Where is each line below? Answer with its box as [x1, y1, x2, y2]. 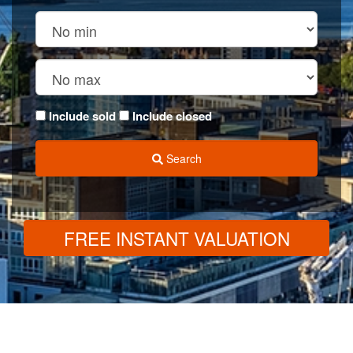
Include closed [132, 107, 212, 125]
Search [162, 150, 202, 167]
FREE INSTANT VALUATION [63, 225, 290, 251]
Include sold [49, 107, 116, 125]
